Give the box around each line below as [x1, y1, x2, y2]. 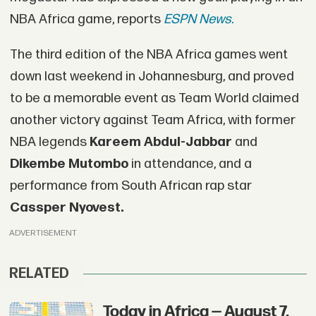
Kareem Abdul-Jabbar [89, 133, 235, 150]
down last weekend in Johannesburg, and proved [9, 68, 294, 85]
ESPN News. [160, 11, 233, 28]
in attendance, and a [128, 155, 252, 172]
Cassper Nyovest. [9, 199, 124, 216]
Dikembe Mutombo [9, 155, 128, 172]
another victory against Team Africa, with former [9, 111, 296, 128]
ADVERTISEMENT [9, 227, 78, 238]
